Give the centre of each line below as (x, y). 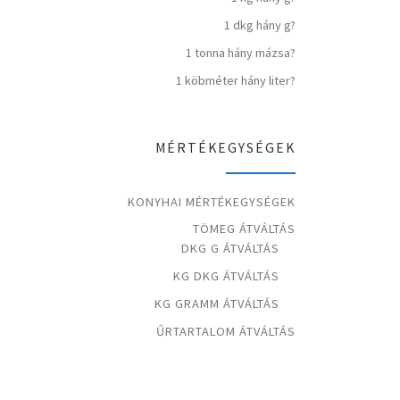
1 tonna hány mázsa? (241, 53)
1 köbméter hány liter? (236, 81)
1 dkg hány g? (260, 25)
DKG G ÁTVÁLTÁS (231, 249)
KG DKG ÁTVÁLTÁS (227, 276)
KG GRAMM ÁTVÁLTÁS (217, 304)
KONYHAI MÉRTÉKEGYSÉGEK (212, 201)
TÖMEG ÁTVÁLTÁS (244, 229)
